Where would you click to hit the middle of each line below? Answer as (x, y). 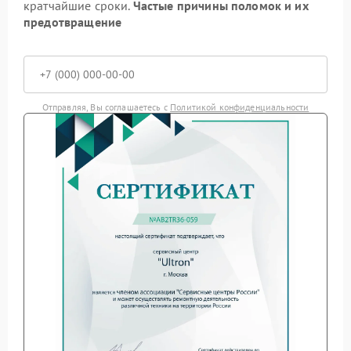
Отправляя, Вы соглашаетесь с (106, 107)
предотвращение (73, 22)
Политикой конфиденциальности (240, 107)
